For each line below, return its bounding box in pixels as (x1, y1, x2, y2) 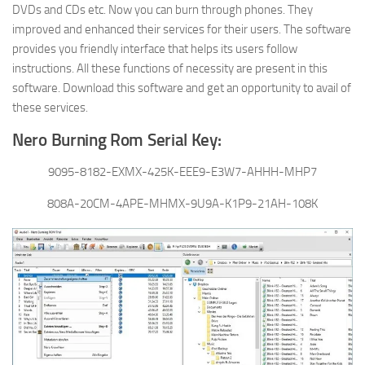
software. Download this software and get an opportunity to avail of (12, 81, 351, 96)
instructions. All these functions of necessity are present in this (12, 61, 328, 77)
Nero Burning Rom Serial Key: (12, 130, 222, 151)
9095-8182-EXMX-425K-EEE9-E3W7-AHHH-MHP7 (48, 165, 317, 180)
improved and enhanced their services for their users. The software (12, 22, 351, 37)
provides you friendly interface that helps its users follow (12, 42, 297, 57)
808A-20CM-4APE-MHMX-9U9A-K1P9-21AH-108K (47, 196, 318, 212)
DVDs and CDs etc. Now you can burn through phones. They (12, 2, 313, 18)
